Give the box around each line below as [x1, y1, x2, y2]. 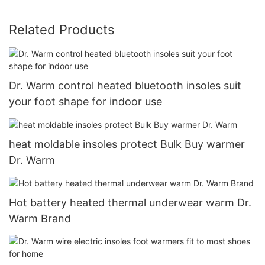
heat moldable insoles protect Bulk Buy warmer [9, 138, 245, 150]
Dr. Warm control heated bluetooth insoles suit [9, 79, 241, 92]
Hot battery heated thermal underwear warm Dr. [9, 196, 251, 209]
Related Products [9, 21, 115, 37]
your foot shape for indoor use [9, 95, 162, 108]
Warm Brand [9, 212, 71, 225]
